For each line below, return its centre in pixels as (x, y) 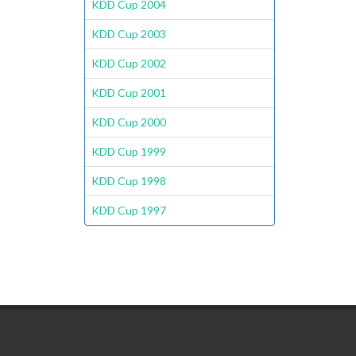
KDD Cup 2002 (129, 63)
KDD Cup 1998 (129, 181)
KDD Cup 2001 (129, 93)
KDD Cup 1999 (129, 151)
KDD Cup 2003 (129, 34)
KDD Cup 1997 (129, 210)
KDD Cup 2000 (129, 122)
